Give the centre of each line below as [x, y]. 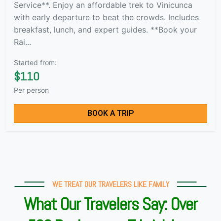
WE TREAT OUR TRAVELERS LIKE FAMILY [110, 184]
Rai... [22, 42]
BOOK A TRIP [110, 113]
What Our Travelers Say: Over [110, 204]
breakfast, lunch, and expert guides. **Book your [105, 29]
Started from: [35, 62]
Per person [31, 90]
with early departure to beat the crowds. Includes [106, 17]
